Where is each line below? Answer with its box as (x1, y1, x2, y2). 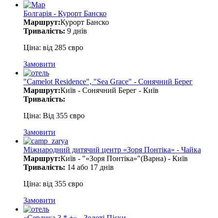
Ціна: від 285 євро (23, 43, 83, 52)
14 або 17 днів (65, 163, 114, 172)
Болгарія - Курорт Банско (23, 9, 107, 18)
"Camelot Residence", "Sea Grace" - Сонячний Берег (23, 77, 193, 86)
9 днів (65, 27, 87, 36)
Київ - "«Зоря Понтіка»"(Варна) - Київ (60, 154, 188, 163)
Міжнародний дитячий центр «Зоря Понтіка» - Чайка (23, 145, 201, 154)
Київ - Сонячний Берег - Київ (60, 86, 159, 95)
